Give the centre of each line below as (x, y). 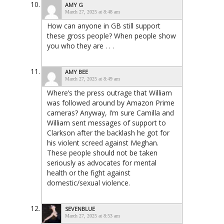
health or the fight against (89, 172)
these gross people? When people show (111, 35)
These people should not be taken (102, 152)
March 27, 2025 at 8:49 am (92, 78)
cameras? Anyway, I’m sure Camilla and (110, 112)
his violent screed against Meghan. (103, 142)
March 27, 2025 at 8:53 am (92, 215)
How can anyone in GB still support (104, 25)
